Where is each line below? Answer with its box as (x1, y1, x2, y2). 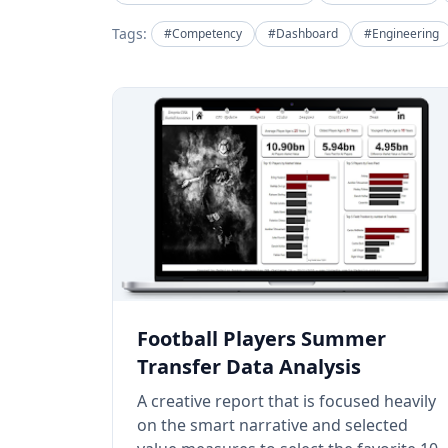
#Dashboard (268, 25, 338, 42)
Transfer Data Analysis (137, 352, 361, 380)
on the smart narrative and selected (137, 413, 408, 436)
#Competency (164, 25, 242, 42)
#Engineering (364, 25, 439, 42)
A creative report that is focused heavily (137, 389, 436, 412)
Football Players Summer (137, 324, 386, 352)
